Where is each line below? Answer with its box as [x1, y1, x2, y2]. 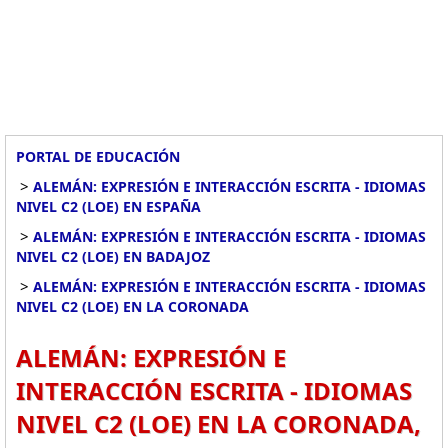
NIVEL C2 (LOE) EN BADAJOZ [16, 247, 210, 266]
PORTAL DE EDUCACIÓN [16, 147, 180, 166]
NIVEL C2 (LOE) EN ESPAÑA [16, 197, 201, 216]
